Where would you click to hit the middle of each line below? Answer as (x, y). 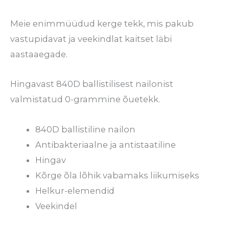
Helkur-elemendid (75, 191)
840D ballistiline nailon (86, 130)
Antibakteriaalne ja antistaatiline (106, 145)
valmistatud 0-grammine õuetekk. (85, 99)
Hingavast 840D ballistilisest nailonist (92, 84)
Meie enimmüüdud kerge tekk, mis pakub (102, 23)
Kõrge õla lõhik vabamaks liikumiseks (118, 176)
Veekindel (56, 206)
